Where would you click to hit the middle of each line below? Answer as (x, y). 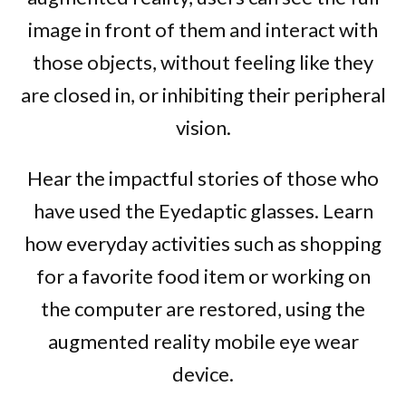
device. (203, 374)
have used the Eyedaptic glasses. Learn (203, 211)
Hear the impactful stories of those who (203, 178)
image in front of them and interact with (203, 29)
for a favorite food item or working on (203, 276)
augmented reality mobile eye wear (203, 341)
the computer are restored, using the (203, 309)
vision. (203, 127)
